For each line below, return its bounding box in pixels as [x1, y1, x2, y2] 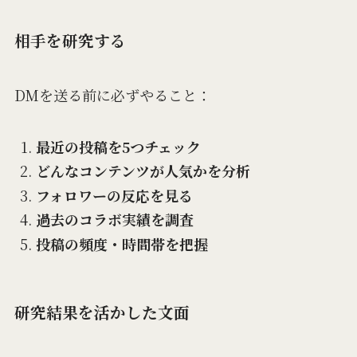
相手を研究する [14, 28, 126, 52]
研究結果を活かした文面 [14, 300, 190, 324]
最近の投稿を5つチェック [35, 135, 201, 157]
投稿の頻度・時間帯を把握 [35, 233, 208, 254]
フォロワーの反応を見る [35, 184, 193, 206]
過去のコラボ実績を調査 [35, 209, 194, 230]
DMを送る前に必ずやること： [14, 84, 211, 106]
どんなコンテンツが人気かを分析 [35, 160, 250, 182]
